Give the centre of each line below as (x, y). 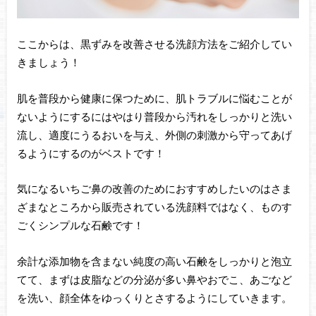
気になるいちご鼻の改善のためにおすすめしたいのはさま (154, 189)
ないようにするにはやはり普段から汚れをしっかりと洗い (154, 116)
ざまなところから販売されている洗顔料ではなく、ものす (154, 207)
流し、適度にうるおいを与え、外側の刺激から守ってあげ (154, 134)
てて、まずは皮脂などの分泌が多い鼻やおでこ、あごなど (154, 279)
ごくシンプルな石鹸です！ (80, 225)
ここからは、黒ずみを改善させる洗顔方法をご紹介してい (154, 44)
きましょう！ (48, 62)
